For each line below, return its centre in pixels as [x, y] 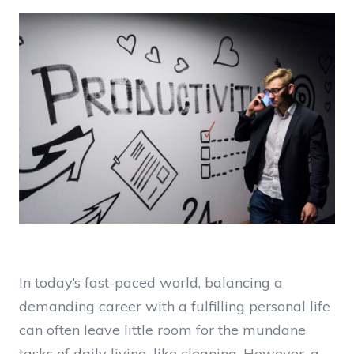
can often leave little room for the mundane [162, 330]
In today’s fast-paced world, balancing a [151, 282]
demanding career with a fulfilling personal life [175, 306]
